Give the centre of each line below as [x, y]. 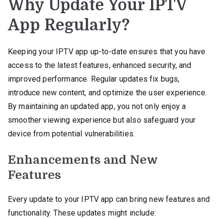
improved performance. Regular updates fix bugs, [94, 79]
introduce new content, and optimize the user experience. [107, 92]
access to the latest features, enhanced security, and [100, 65]
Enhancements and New [83, 160]
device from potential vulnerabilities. [72, 133]
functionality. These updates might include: [82, 213]
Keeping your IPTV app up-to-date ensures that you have [107, 51]
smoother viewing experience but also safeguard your [102, 120]
